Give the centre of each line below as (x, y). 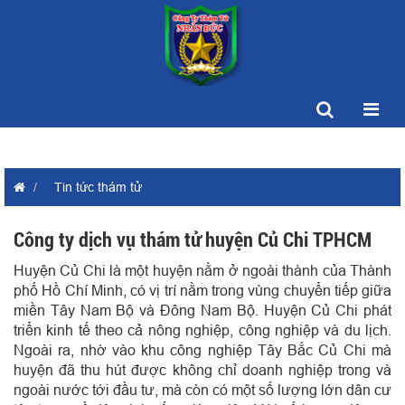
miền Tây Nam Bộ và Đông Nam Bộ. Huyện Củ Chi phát (202, 310)
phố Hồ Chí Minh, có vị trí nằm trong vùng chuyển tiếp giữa (202, 290)
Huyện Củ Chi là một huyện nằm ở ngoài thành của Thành (202, 270)
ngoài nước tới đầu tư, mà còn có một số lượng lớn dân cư (202, 390)
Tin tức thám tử (98, 187)
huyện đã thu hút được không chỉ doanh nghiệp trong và (202, 370)
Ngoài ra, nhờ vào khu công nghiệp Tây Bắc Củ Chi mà (202, 350)
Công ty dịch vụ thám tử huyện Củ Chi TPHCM (193, 240)
